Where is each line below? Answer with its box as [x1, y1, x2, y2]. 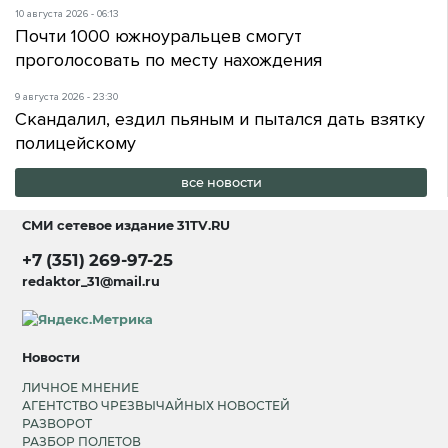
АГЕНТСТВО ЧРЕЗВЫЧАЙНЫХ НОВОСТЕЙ [22, 398, 291, 414]
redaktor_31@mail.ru [22, 273, 161, 289]
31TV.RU [177, 218, 231, 234]
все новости [180, 175, 262, 191]
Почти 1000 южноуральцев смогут [15, 24, 302, 47]
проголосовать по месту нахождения [15, 48, 322, 71]
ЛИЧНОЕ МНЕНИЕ [22, 380, 140, 396]
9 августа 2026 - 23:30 [15, 90, 118, 103]
